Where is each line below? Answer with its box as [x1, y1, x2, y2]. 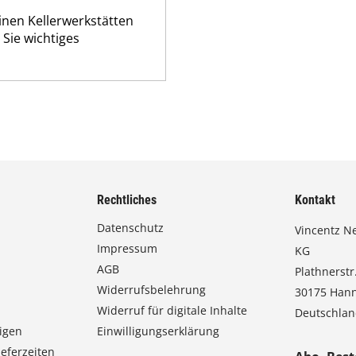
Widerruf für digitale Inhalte [97, 303, 248, 318]
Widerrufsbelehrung [97, 282, 207, 297]
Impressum [97, 241, 158, 256]
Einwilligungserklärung [97, 323, 220, 339]
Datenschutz [97, 220, 164, 235]
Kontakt [295, 192, 336, 207]
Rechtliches [97, 192, 157, 207]
